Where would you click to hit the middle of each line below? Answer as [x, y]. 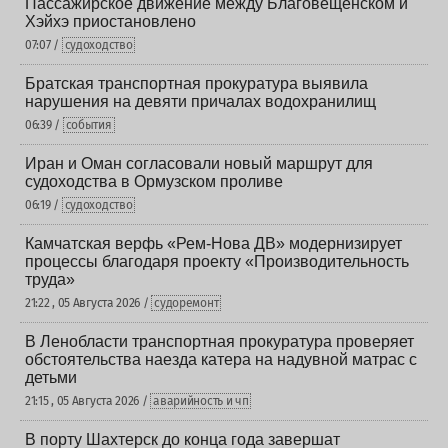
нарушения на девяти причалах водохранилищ [200, 101]
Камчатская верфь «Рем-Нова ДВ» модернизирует [213, 243]
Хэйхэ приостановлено [110, 21]
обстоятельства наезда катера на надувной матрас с [221, 359]
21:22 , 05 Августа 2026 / [88, 303]
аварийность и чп [201, 401]
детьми [51, 377]
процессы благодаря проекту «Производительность [217, 261]
